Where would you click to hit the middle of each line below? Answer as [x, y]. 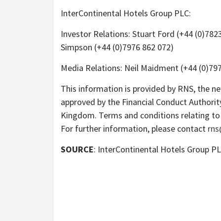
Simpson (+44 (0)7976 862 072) [117, 47]
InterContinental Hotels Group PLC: [126, 13]
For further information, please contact [134, 128]
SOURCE [77, 149]
